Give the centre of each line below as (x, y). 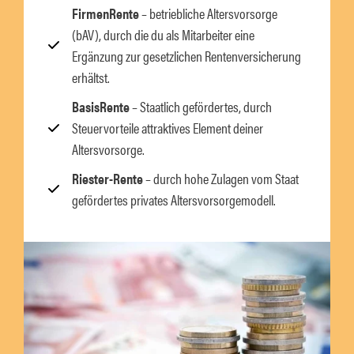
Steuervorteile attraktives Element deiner (168, 128)
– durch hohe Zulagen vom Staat (221, 179)
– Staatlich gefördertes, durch (201, 107)
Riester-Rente (107, 179)
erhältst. (91, 77)
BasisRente (101, 107)
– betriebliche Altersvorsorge (208, 13)
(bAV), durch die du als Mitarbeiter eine (163, 35)
